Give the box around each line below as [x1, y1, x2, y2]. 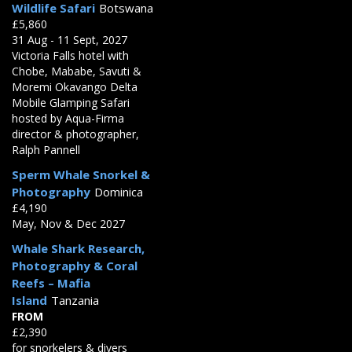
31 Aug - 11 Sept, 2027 [12, 31, 127, 47]
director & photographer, [12, 126, 139, 141]
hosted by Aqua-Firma [12, 110, 124, 126]
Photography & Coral [12, 257, 137, 273]
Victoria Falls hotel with [12, 47, 129, 63]
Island [12, 291, 47, 308]
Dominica [94, 183, 143, 200]
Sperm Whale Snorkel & [12, 166, 150, 182]
